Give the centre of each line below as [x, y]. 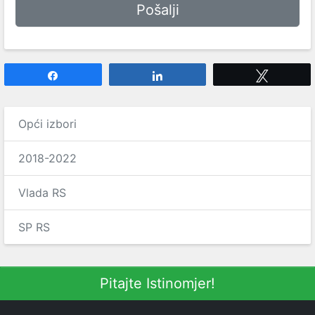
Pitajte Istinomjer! [157, 283]
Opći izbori [47, 124]
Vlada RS [42, 193]
